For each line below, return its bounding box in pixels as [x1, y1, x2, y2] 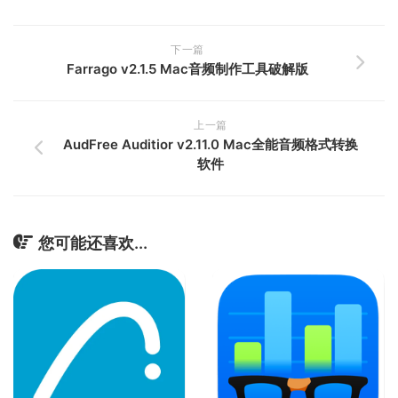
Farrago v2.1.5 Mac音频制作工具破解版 [67, 60, 308, 77]
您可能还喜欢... [38, 234, 147, 252]
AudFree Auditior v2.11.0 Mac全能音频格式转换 [63, 136, 358, 153]
